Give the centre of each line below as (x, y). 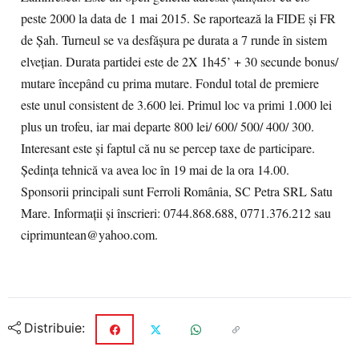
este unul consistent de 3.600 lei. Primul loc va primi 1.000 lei (176, 105)
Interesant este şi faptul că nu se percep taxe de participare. (168, 148)
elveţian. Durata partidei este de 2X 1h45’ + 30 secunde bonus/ (179, 62)
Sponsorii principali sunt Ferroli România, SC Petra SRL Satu (177, 192)
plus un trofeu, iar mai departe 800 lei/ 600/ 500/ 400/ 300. (167, 127)
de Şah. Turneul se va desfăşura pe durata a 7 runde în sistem (174, 40)
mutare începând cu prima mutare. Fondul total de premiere (170, 83)
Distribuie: (54, 328)
